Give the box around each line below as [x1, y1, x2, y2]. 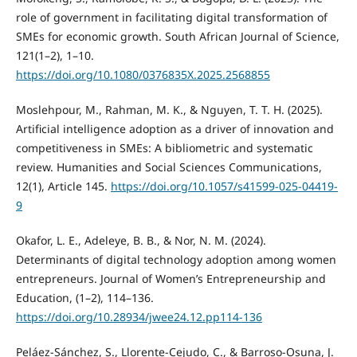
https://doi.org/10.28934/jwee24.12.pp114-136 [15, 309, 262, 325]
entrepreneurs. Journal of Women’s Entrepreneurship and [15, 271, 326, 287]
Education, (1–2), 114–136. [15, 290, 154, 306]
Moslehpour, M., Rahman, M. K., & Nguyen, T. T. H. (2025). [15, 102, 323, 118]
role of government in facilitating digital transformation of [15, 10, 328, 25]
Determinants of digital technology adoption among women [15, 252, 336, 268]
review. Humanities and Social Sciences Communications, [15, 159, 322, 175]
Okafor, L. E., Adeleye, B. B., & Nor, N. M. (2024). [15, 233, 266, 249]
